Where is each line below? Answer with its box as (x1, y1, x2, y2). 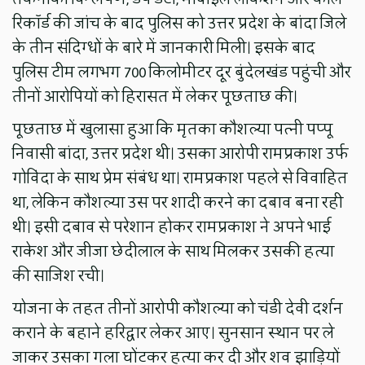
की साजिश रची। (12, 262, 105, 291)
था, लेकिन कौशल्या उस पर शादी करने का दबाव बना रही (12, 189, 344, 218)
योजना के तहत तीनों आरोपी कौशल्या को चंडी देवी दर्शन (12, 295, 344, 323)
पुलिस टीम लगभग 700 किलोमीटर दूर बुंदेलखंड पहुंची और (12, 59, 352, 87)
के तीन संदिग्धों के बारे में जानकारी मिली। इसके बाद (12, 34, 316, 63)
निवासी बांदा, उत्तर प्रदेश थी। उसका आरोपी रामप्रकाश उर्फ (12, 140, 350, 169)
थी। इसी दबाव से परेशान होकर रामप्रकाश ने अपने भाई (12, 213, 332, 242)
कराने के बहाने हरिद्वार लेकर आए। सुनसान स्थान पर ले (12, 319, 335, 348)
